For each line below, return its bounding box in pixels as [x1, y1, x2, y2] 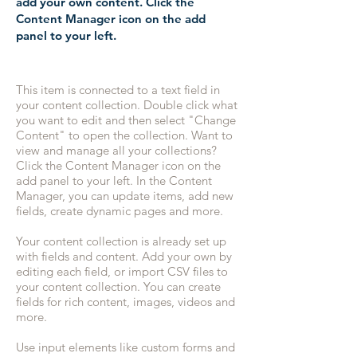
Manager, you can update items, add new [16, 188, 233, 203]
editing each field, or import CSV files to [16, 264, 228, 279]
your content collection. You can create [16, 279, 221, 294]
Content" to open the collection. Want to [16, 127, 233, 143]
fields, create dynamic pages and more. [16, 203, 223, 218]
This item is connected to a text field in [16, 82, 220, 97]
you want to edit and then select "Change [16, 112, 236, 127]
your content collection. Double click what [16, 97, 237, 112]
